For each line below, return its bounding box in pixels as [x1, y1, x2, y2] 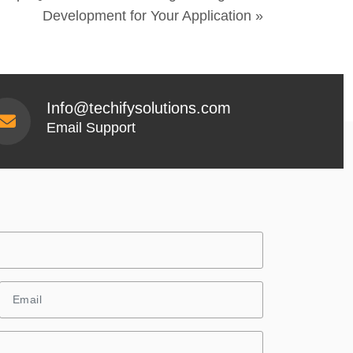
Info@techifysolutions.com [46, 98, 232, 117]
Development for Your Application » [43, 7, 263, 24]
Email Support [46, 119, 136, 136]
